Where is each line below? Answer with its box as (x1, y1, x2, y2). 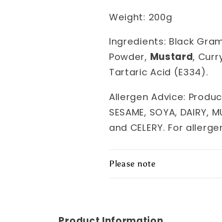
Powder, (109, 51, 150, 63)
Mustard (150, 51, 193, 63)
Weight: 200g (109, 10, 172, 23)
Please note (109, 158, 156, 169)
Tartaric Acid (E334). (109, 66, 209, 79)
